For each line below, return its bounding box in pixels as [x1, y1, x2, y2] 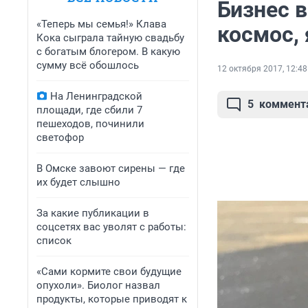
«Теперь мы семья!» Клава [36, 18, 166, 30]
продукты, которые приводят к [36, 293, 187, 305]
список [36, 234, 71, 247]
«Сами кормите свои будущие [36, 265, 181, 278]
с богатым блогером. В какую [36, 45, 180, 58]
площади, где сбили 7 [36, 104, 142, 116]
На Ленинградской [50, 90, 142, 102]
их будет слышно [36, 176, 120, 188]
